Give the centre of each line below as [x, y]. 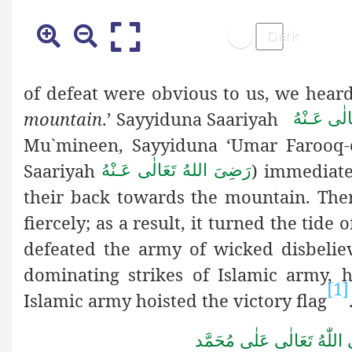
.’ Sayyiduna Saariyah [198, 118]
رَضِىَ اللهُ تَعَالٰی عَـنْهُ [177, 170]
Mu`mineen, [78, 144]
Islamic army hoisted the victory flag [175, 300]
